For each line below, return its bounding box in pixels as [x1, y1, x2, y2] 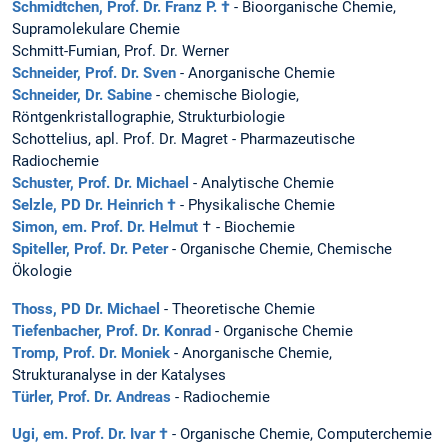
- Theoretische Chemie [160, 299, 315, 318]
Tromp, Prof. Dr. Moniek [12, 343, 170, 362]
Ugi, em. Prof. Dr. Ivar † [12, 424, 168, 443]
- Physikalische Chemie [176, 196, 335, 215]
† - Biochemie [198, 218, 295, 237]
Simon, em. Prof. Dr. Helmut [12, 218, 198, 237]
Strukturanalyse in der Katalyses [12, 365, 226, 384]
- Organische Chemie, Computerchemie [168, 424, 432, 443]
